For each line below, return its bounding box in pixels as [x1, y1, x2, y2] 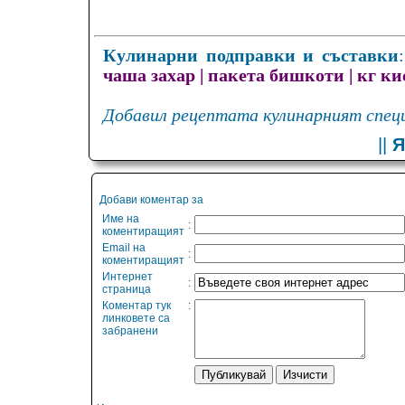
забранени [102, 325, 158, 338]
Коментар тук [102, 299, 171, 313]
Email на [102, 241, 146, 255]
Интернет [102, 270, 153, 284]
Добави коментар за [99, 193, 203, 207]
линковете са [102, 312, 170, 325]
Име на [102, 212, 139, 226]
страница [102, 283, 151, 297]
